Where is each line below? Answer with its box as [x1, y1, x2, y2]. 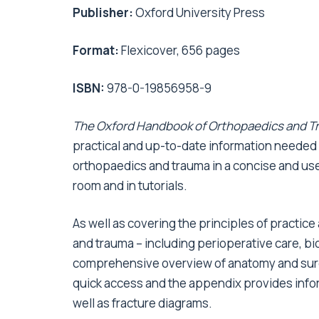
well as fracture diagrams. [73, 295, 212, 312]
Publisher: [73, 4, 135, 21]
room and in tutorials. [73, 177, 187, 194]
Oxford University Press [135, 4, 265, 21]
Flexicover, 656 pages [121, 42, 240, 59]
